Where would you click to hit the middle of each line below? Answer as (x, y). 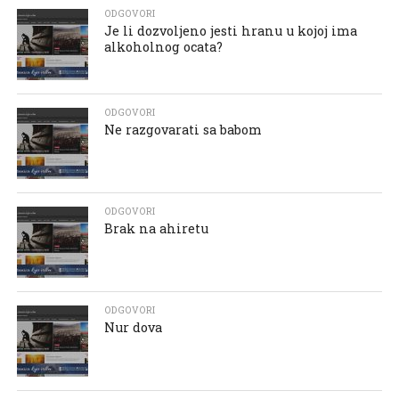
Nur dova (134, 327)
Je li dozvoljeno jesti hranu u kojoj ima (231, 30)
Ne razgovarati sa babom (183, 129)
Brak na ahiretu (157, 228)
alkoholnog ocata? (164, 46)
